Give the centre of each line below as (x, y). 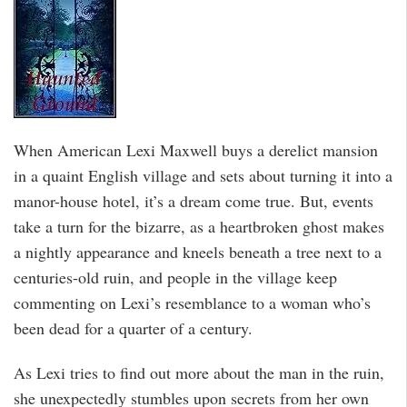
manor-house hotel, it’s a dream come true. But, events (194, 200)
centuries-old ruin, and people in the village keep (175, 277)
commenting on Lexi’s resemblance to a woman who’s (192, 302)
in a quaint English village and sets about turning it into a (203, 175)
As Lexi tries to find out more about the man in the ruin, (199, 372)
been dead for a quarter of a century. (133, 328)
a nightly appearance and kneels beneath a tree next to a (198, 251)
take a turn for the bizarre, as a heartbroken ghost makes (199, 226)
